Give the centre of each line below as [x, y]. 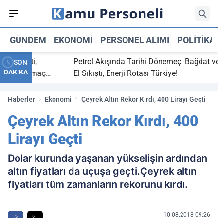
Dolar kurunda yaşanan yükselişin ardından [108, 158]
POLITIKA [196, 40]
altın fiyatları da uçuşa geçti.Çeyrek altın [102, 171]
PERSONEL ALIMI [135, 40]
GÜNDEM [28, 40]
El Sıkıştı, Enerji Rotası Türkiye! [114, 73]
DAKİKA [16, 72]
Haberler [21, 99]
